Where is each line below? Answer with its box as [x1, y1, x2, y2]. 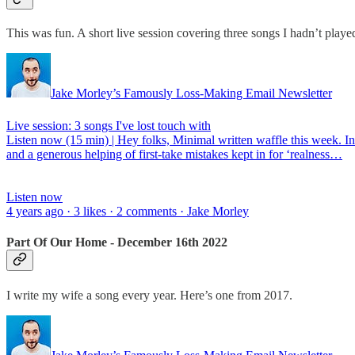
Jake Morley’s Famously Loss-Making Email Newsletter [51, 86, 332, 101]
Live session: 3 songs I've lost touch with [6, 119, 211, 133]
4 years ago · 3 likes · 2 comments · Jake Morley [6, 204, 249, 219]
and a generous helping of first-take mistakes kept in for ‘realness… [6, 147, 342, 162]
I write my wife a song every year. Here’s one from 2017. [6, 288, 292, 302]
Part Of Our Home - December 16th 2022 [6, 235, 227, 250]
